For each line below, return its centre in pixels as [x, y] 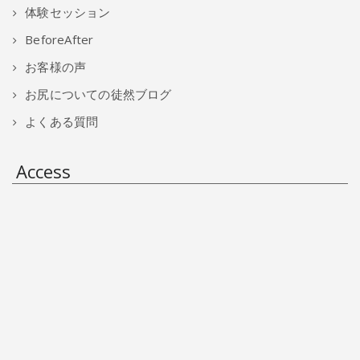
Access [43, 172]
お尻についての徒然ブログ [98, 94]
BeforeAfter [59, 40]
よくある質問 [62, 122]
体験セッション [68, 12]
